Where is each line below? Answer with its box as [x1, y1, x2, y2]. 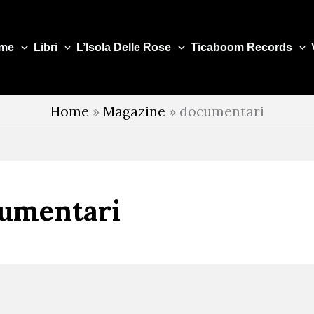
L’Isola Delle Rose [76, 41, 172, 53]
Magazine [102, 103, 165, 120]
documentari [179, 103, 264, 120]
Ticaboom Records [190, 41, 292, 53]
